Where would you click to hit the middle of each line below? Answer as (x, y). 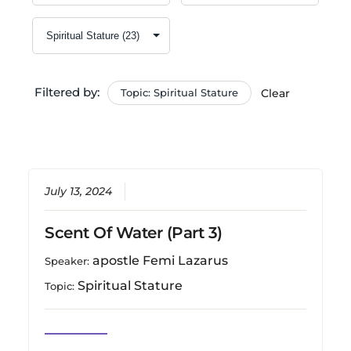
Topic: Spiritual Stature (179, 92)
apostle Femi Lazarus (161, 260)
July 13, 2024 (79, 191)
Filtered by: (67, 92)
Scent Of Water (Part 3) (134, 232)
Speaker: (69, 261)
